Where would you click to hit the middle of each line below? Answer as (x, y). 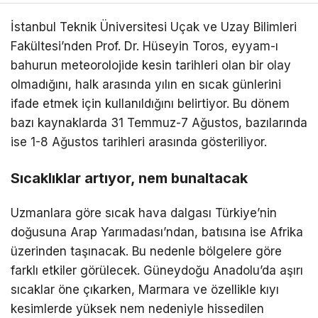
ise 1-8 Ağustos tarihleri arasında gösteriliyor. (139, 142)
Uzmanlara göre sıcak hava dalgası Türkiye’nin (144, 213)
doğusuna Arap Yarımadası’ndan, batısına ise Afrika (157, 232)
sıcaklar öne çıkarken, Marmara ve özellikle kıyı (145, 290)
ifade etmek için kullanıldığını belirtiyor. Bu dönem (150, 104)
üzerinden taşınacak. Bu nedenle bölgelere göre (146, 252)
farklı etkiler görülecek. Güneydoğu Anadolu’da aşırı (157, 271)
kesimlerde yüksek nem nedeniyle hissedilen (137, 309)
